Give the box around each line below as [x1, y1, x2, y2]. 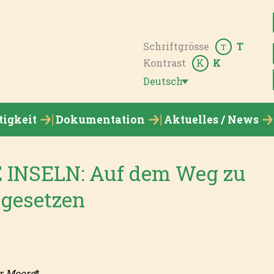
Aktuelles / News [163, 112, 259, 127]
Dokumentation [55, 112, 145, 127]
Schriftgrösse [143, 39, 209, 53]
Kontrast [143, 56, 186, 69]
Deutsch [143, 74, 183, 87]
